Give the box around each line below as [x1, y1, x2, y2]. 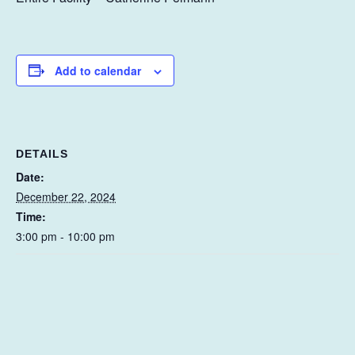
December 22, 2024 [16, 188, 116, 204]
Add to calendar [55, 62, 141, 78]
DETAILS [16, 147, 68, 160]
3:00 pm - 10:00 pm [16, 227, 115, 244]
